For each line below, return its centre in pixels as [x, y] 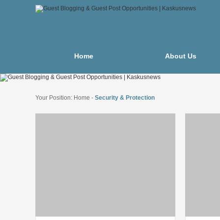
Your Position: [55, 98]
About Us [180, 56]
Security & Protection [125, 98]
